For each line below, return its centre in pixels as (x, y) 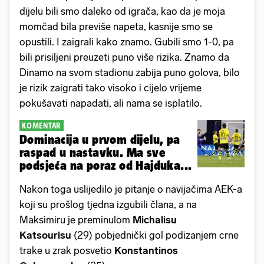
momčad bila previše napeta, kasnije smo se (116, 26)
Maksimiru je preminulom (76, 220)
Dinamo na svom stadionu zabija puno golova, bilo (130, 72)
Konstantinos (146, 250)
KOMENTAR (42, 125)
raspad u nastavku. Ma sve (93, 152)
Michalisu (155, 220)
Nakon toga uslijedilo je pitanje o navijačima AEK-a (131, 189)
